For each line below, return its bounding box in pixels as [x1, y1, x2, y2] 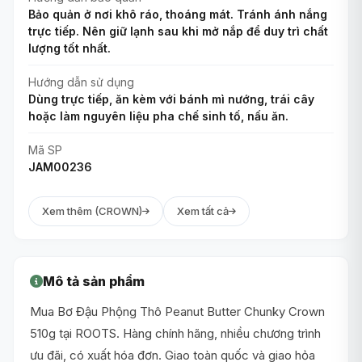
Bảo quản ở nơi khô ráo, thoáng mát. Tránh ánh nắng [28, 6, 327, 21]
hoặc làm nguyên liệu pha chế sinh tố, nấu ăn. [28, 108, 288, 123]
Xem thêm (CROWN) [42, 204, 142, 217]
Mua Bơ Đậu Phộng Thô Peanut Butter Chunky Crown [30, 303, 325, 319]
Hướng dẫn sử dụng [28, 74, 134, 89]
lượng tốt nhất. [28, 40, 111, 55]
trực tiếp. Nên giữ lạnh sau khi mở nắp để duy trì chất [28, 23, 328, 38]
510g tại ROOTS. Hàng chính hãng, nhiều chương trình [30, 325, 321, 341]
